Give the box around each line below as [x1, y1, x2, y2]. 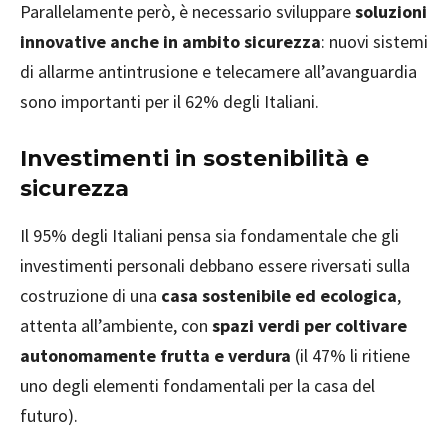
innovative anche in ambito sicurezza [20, 30, 321, 54]
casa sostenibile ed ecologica [161, 284, 397, 308]
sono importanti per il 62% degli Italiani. [20, 90, 319, 114]
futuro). [20, 404, 78, 428]
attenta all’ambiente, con [20, 314, 212, 338]
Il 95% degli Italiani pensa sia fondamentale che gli [20, 224, 399, 248]
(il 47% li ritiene [295, 344, 410, 368]
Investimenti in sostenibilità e [20, 145, 369, 173]
